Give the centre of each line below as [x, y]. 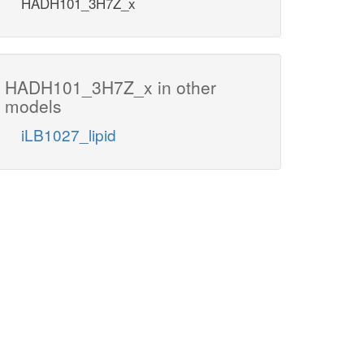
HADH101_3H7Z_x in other [110, 87]
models [33, 106]
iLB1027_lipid [69, 135]
